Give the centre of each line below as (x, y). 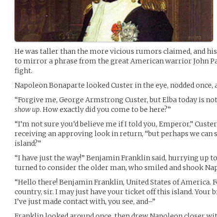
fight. (23, 71)
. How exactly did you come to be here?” (105, 110)
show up (27, 110)
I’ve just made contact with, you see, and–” (85, 202)
